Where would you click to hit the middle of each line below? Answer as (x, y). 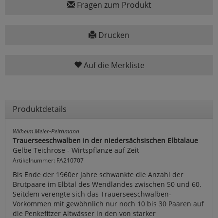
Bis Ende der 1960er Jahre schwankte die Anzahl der (98, 175)
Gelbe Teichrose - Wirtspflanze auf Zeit (76, 150)
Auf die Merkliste (113, 65)
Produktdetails (40, 109)
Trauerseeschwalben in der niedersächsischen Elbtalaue (105, 141)
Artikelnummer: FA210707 (48, 160)
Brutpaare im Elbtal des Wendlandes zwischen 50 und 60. (107, 184)
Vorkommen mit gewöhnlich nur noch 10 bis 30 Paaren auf (108, 204)
